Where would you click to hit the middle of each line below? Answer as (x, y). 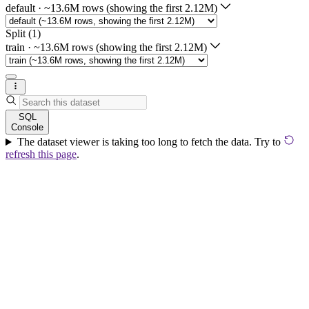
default (20, 8)
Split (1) (23, 33)
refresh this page (41, 154)
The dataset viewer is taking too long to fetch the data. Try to (150, 142)
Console (27, 128)
